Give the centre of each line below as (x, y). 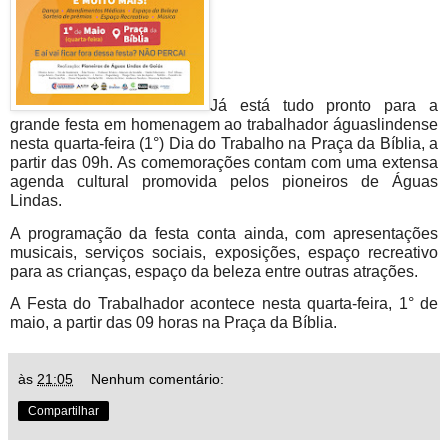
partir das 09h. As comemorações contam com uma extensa (224, 163)
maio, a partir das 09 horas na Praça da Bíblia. (173, 322)
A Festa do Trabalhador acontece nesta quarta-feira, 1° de (224, 303)
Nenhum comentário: (158, 378)
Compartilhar (63, 410)
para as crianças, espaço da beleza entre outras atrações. (214, 271)
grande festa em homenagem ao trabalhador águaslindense (224, 125)
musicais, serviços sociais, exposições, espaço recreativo (224, 252)
